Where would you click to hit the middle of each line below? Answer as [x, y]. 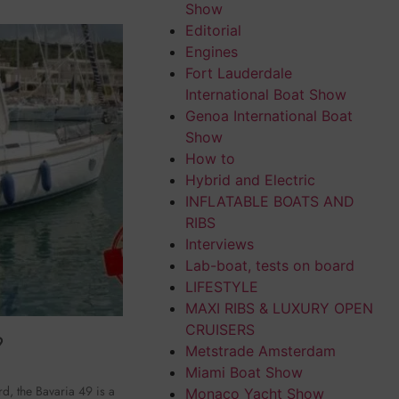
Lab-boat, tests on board [269, 265]
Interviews [219, 244]
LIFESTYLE [221, 286]
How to [210, 158]
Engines [211, 51]
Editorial [213, 30]
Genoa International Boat [269, 115]
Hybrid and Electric [250, 179]
